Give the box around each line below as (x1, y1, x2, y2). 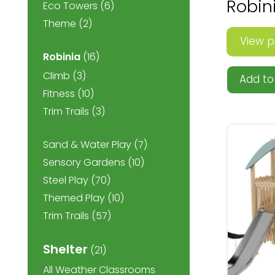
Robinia (43, 50, 80, 64)
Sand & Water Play (43, 137, 131, 152)
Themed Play (43, 191, 105, 205)
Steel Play (43, 173, 88, 187)
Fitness (43, 87, 75, 101)
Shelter (43, 241, 88, 258)
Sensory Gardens (43, 155, 125, 169)
